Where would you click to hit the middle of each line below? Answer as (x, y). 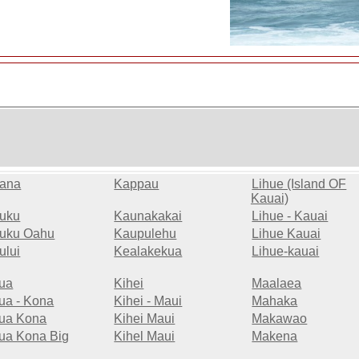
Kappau (137, 184)
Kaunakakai (148, 216)
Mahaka (275, 301)
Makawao (280, 319)
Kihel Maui (145, 337)
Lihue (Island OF (299, 184)
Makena (275, 337)
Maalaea (277, 284)
